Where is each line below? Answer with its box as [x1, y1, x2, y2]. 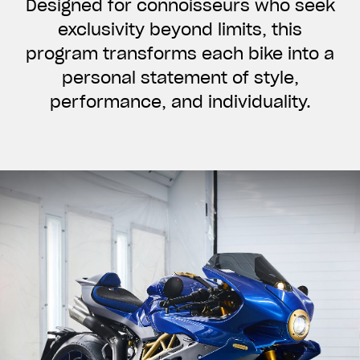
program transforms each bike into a [26, 43, 334, 64]
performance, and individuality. [49, 92, 311, 112]
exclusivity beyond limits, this [58, 19, 302, 40]
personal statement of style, [61, 67, 299, 88]
